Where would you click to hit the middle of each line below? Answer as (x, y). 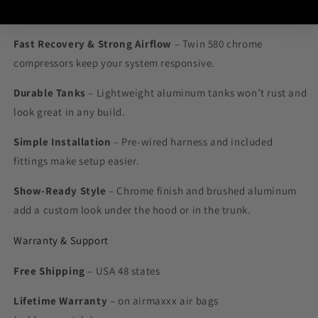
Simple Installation (62, 142)
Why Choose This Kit (62, 13)
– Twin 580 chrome (217, 44)
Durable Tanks (50, 93)
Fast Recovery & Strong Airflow (93, 44)
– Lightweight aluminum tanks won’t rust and (196, 93)
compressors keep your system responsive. (115, 63)
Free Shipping (49, 271)
